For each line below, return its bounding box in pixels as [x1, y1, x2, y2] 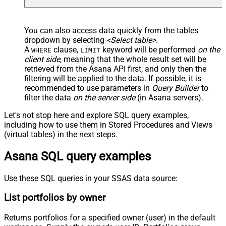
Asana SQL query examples [4, 149, 151, 163]
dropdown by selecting [24, 35, 106, 45]
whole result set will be [126, 54, 206, 64]
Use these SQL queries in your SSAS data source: [4, 173, 178, 183]
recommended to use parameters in [24, 83, 152, 93]
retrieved [24, 64, 54, 74]
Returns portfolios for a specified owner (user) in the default [4, 213, 215, 223]
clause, [51, 44, 80, 54]
